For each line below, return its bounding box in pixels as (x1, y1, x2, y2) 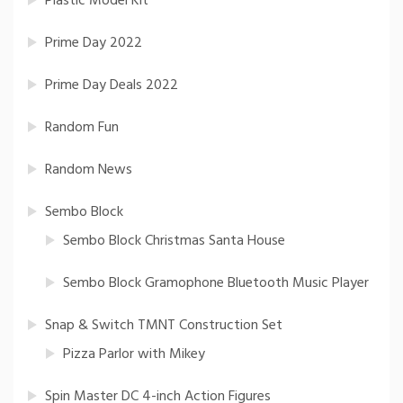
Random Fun (45, 116, 119, 140)
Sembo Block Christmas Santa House (63, 229, 285, 254)
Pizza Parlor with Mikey (63, 343, 205, 367)
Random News (45, 158, 132, 183)
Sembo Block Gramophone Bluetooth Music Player (63, 272, 369, 296)
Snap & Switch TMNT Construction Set (45, 314, 282, 338)
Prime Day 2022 (45, 31, 142, 56)
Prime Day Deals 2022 (45, 74, 178, 98)
